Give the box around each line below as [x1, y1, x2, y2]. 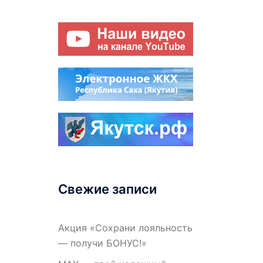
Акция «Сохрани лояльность [58, 222, 193, 234]
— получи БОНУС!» [58, 237, 147, 249]
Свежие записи [58, 181, 157, 197]
